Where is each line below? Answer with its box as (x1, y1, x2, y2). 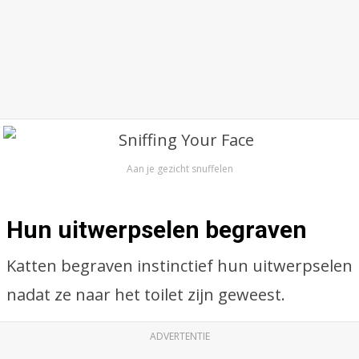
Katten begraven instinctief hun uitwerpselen (6, 255, 353, 276)
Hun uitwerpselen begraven (6, 216, 307, 244)
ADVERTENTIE (149, 329, 210, 343)
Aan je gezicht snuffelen (126, 162, 233, 175)
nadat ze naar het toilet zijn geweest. (6, 284, 285, 305)
